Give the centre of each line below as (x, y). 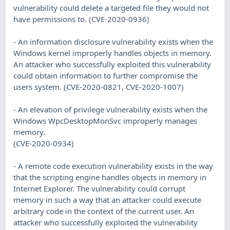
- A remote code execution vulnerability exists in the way (113, 166)
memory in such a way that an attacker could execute (108, 199)
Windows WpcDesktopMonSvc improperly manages (106, 120)
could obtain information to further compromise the (106, 75)
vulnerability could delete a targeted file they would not (111, 7)
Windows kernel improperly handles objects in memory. (113, 53)
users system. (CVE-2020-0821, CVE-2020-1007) (99, 87)
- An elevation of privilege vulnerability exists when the (111, 109)
